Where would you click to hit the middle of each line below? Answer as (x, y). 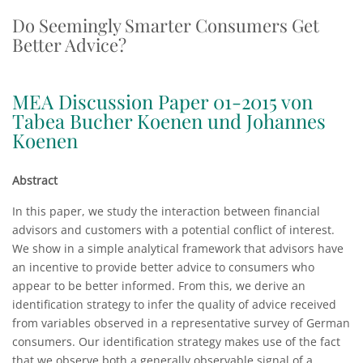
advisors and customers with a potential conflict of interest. (173, 230)
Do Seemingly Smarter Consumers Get (166, 25)
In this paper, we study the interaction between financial (166, 211)
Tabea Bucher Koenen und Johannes (169, 121)
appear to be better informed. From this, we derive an (159, 286)
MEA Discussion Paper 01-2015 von (162, 101)
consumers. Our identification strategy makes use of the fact (176, 342)
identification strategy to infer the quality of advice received (174, 304)
